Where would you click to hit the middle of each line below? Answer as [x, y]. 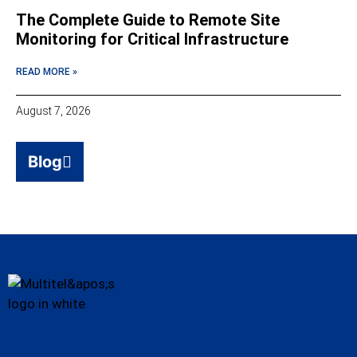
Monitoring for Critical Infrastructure [152, 39]
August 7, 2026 [53, 111]
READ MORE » [47, 72]
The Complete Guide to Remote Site [148, 20]
